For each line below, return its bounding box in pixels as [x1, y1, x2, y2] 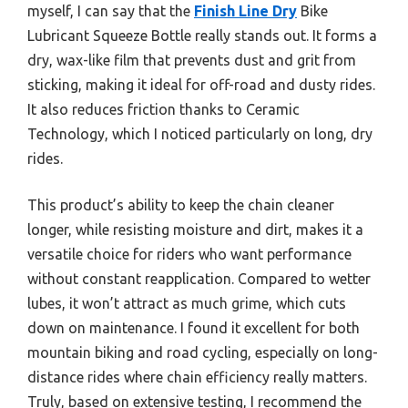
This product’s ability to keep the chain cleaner [27, 196, 334, 213]
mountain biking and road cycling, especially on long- [27, 343, 378, 361]
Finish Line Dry [194, 2, 297, 19]
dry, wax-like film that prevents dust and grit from [27, 51, 356, 68]
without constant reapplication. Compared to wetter [27, 270, 371, 287]
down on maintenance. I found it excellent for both [27, 319, 360, 336]
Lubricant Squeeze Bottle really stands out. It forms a [27, 26, 377, 44]
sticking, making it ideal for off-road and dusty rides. [27, 76, 375, 93]
